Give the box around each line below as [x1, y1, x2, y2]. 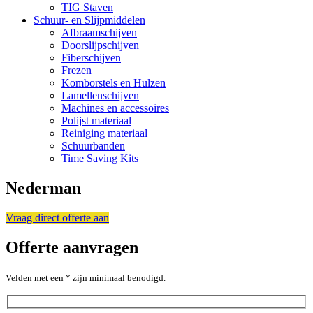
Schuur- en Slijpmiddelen [34, 14, 145, 27]
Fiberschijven [61, 52, 121, 64]
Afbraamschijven [61, 27, 137, 39]
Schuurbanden [61, 140, 125, 152]
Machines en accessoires [61, 102, 169, 115]
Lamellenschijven [61, 89, 139, 102]
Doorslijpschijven [61, 39, 139, 52]
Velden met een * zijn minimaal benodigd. [6, 272, 166, 283]
